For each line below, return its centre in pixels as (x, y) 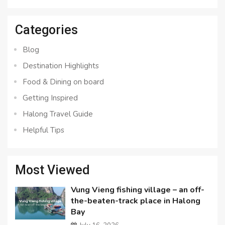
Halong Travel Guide (58, 114)
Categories (46, 30)
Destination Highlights (61, 66)
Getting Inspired (50, 98)
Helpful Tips (43, 130)
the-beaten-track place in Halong (136, 201)
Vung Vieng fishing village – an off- (138, 190)
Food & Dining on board (63, 82)
